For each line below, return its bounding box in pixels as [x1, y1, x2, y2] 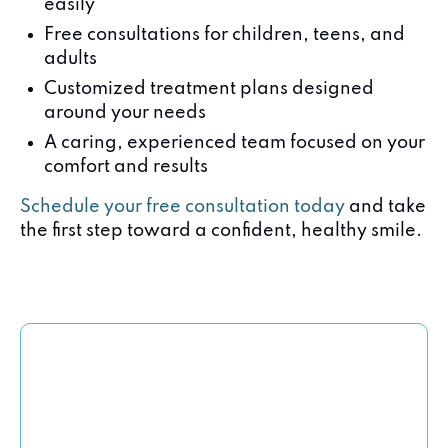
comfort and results [44, 158, 208, 176]
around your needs [44, 104, 206, 122]
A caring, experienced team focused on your [44, 134, 425, 152]
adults [44, 50, 97, 68]
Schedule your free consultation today [20, 198, 345, 216]
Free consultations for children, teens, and [44, 26, 405, 44]
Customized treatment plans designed [44, 80, 374, 98]
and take [345, 198, 426, 216]
